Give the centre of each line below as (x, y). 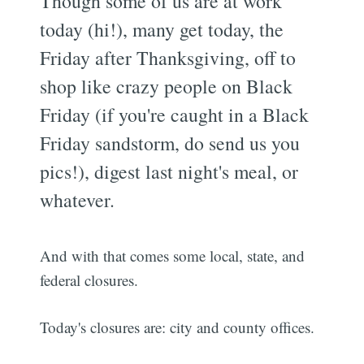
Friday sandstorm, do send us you (170, 143)
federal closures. (89, 279)
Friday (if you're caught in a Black (175, 114)
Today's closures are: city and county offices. (178, 327)
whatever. (78, 199)
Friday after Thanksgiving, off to (168, 57)
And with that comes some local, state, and (173, 255)
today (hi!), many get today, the (162, 29)
